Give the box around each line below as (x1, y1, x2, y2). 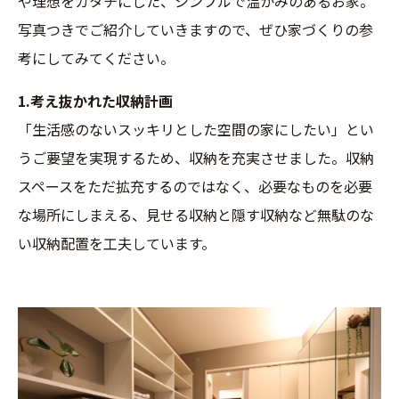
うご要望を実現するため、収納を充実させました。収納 (18, 147, 374, 168)
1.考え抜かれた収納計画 (18, 90, 173, 111)
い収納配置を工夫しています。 (18, 232, 216, 254)
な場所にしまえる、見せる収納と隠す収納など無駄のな (18, 204, 374, 225)
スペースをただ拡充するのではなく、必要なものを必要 (18, 175, 372, 197)
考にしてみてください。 (18, 47, 175, 69)
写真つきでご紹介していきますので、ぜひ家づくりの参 (18, 19, 373, 40)
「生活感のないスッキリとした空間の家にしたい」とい (18, 118, 374, 140)
